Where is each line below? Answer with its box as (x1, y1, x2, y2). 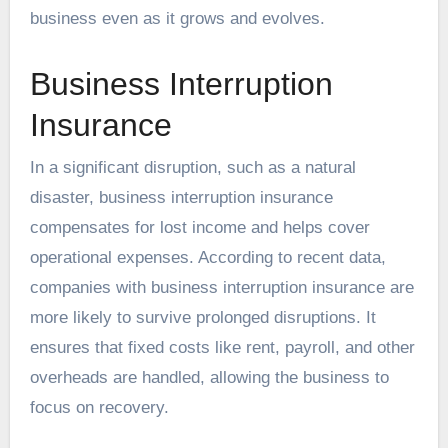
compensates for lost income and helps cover (29, 217, 370, 237)
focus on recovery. (29, 397, 169, 417)
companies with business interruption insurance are (29, 277, 414, 297)
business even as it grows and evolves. (29, 9, 325, 29)
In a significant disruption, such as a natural (29, 157, 356, 177)
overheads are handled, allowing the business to (29, 367, 389, 387)
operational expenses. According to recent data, (29, 247, 386, 267)
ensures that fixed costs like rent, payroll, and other (29, 337, 415, 357)
